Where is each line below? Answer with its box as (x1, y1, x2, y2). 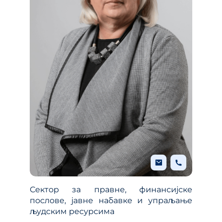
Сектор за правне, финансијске (30, 185, 192, 195)
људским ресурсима (30, 207, 114, 217)
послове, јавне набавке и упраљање (30, 196, 192, 206)
